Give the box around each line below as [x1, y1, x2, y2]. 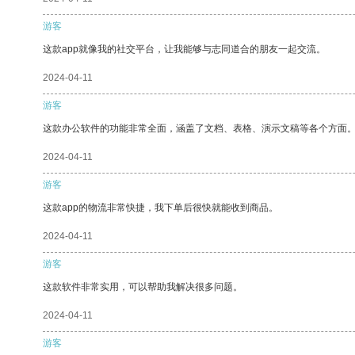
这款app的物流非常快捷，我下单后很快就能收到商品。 [43, 201, 278, 213]
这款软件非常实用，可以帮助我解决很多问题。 [43, 281, 242, 292]
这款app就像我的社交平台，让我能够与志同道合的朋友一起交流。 [43, 43, 326, 55]
